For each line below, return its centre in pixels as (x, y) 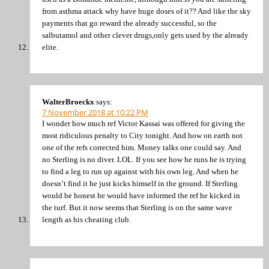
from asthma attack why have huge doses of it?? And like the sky (147, 11)
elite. (50, 47)
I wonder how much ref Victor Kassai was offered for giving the (144, 124)
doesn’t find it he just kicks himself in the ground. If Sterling (140, 184)
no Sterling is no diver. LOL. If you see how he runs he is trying (144, 160)
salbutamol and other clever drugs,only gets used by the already (145, 35)
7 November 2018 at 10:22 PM (95, 113)
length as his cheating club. (86, 220)
